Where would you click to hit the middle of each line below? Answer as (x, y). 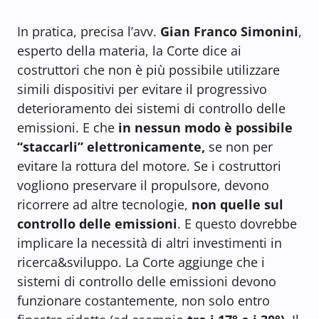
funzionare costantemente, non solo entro (143, 301)
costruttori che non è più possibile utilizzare (148, 70)
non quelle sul (237, 205)
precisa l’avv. (120, 32)
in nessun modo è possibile (204, 128)
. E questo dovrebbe (237, 224)
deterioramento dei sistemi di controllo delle (151, 109)
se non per (239, 147)
